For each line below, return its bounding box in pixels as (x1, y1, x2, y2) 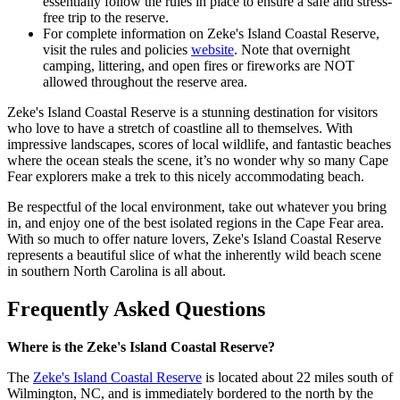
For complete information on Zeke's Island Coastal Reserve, (43, 26, 379, 42)
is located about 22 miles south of (202, 369, 393, 385)
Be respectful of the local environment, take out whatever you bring (7, 199, 387, 215)
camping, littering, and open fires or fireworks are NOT (43, 58, 354, 74)
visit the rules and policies (43, 42, 191, 58)
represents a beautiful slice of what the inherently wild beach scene (7, 247, 381, 263)
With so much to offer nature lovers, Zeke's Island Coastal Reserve (7, 231, 381, 247)
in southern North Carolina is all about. (7, 263, 226, 279)
